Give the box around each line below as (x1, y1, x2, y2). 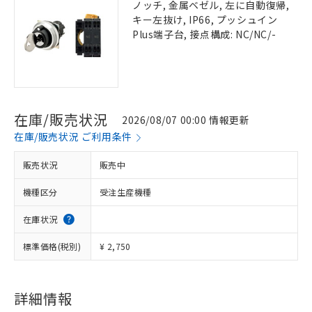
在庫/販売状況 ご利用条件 (14, 130, 132, 143)
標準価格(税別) (23, 240, 81, 252)
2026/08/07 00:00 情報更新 (122, 112, 250, 127)
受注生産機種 (100, 186, 152, 198)
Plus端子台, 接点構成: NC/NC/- (132, 27, 276, 41)
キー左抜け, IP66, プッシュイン (132, 13, 278, 26)
